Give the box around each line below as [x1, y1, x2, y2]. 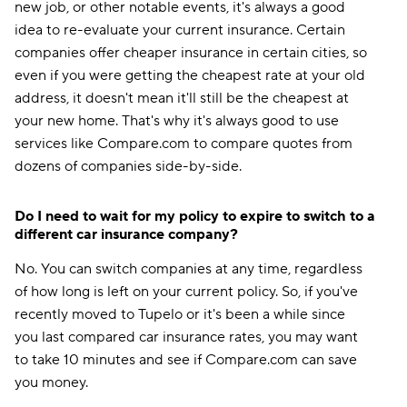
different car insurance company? [15, 225, 238, 243]
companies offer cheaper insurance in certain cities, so [15, 44, 367, 62]
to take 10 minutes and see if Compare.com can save [15, 351, 357, 369]
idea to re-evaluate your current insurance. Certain [15, 21, 345, 39]
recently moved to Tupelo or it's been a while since [15, 305, 345, 323]
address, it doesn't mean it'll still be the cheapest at [15, 89, 349, 107]
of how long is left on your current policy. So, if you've [15, 283, 358, 301]
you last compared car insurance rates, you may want [15, 328, 358, 346]
